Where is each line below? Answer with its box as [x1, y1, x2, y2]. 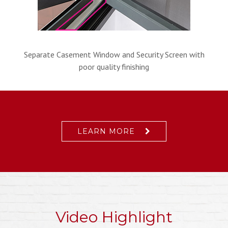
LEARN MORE [77, 127, 135, 136]
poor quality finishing [79, 62, 149, 72]
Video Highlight [55, 208, 173, 226]
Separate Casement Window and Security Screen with [23, 49, 205, 60]
